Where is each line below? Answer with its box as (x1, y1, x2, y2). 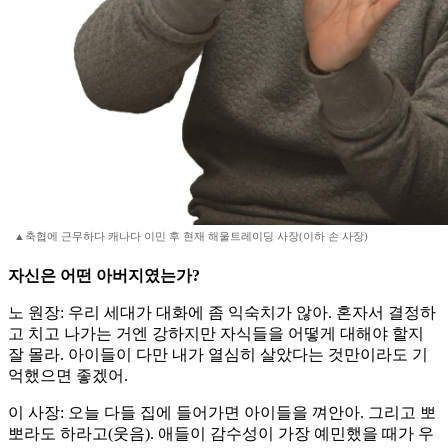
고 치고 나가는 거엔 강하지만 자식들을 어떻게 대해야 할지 (8, 325, 424, 343)
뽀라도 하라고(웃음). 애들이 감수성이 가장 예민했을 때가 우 (8, 425, 434, 443)
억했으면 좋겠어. (8, 367, 128, 385)
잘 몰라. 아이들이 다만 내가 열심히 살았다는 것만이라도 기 (8, 346, 428, 364)
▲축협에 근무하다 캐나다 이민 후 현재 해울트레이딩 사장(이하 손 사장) (14, 230, 368, 243)
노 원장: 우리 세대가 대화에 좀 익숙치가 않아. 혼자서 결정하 (8, 304, 436, 322)
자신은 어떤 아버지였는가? (8, 267, 200, 285)
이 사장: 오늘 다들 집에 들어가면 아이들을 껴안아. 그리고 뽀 (8, 404, 436, 422)
